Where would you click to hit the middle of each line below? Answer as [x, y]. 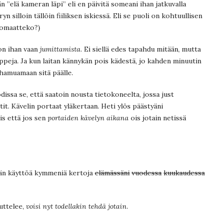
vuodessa [147, 173]
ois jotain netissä [157, 118]
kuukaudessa [184, 173]
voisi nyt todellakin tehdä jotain [76, 206]
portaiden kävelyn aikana [88, 118]
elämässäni [112, 173]
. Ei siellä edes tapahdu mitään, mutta [141, 49]
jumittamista [60, 49]
